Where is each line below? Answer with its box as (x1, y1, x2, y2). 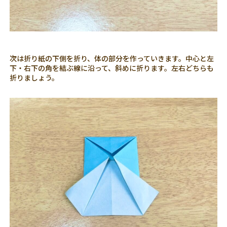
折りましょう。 (10, 72, 59, 83)
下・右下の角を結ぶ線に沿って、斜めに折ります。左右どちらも (10, 63, 214, 73)
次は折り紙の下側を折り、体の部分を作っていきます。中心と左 (10, 53, 214, 64)
